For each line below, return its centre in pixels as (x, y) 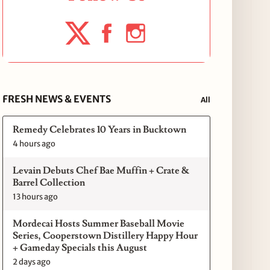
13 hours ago (36, 196)
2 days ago (32, 262)
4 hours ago (34, 143)
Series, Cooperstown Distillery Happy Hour (105, 235)
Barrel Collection (49, 182)
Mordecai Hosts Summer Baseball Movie (99, 223)
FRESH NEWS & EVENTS (57, 99)
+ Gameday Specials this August (80, 247)
